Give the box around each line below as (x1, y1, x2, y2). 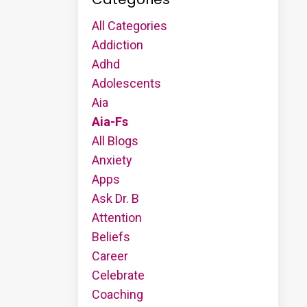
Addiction (91, 37, 143, 52)
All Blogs (91, 133, 138, 148)
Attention (91, 210, 142, 225)
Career (91, 248, 128, 263)
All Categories (91, 18, 167, 33)
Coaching (91, 286, 143, 302)
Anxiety (91, 152, 132, 167)
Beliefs (91, 229, 130, 244)
